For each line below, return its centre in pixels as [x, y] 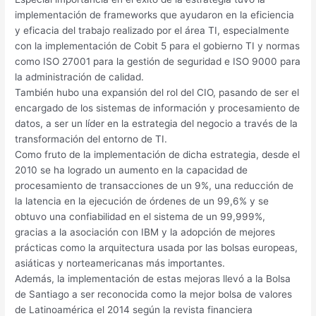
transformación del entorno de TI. [91, 139]
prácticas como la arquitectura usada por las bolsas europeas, [157, 247]
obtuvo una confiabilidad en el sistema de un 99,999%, [140, 216]
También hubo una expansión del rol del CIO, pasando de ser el [157, 92]
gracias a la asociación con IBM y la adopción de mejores [145, 232]
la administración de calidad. [80, 77]
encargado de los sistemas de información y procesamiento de [158, 108]
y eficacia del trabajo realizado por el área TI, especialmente [152, 30]
